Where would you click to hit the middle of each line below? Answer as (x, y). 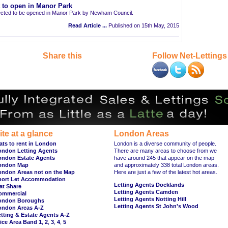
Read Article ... (88, 25)
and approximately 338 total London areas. (166, 165)
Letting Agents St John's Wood (156, 206)
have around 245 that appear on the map (164, 158)
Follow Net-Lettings (190, 56)
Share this (62, 56)
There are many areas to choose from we (165, 151)
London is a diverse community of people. (165, 144)
